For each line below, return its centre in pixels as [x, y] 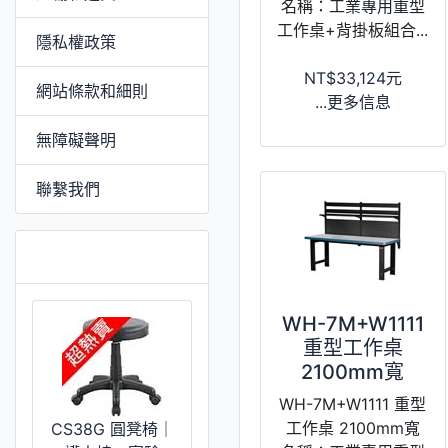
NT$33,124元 [352, 77]
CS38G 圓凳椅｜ [112, 428]
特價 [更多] [99, 256]
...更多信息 [352, 101]
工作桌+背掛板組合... [353, 29]
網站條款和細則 [92, 90]
